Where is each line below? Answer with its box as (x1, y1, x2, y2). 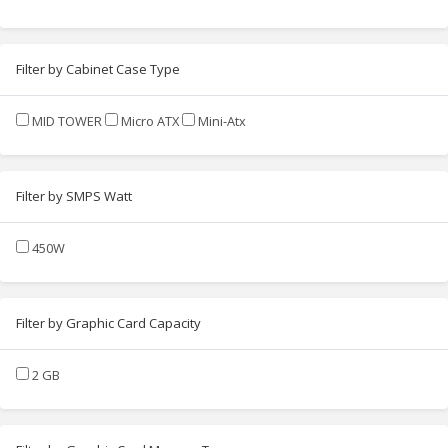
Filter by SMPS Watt (16, 186, 132, 205)
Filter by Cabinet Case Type (16, 59, 180, 78)
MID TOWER (32, 111, 102, 130)
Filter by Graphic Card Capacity (16, 313, 201, 332)
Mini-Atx (198, 111, 246, 130)
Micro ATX (121, 111, 179, 130)
